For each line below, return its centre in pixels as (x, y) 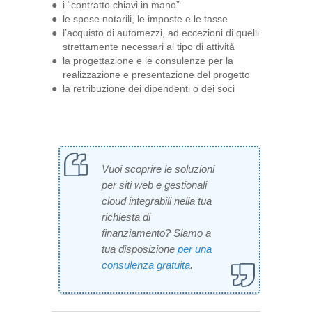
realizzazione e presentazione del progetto (156, 74)
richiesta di (126, 217)
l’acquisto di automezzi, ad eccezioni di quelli (161, 32)
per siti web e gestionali (154, 185)
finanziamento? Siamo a (156, 233)
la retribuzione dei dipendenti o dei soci (149, 88)
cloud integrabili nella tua (157, 201)
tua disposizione (140, 249)
